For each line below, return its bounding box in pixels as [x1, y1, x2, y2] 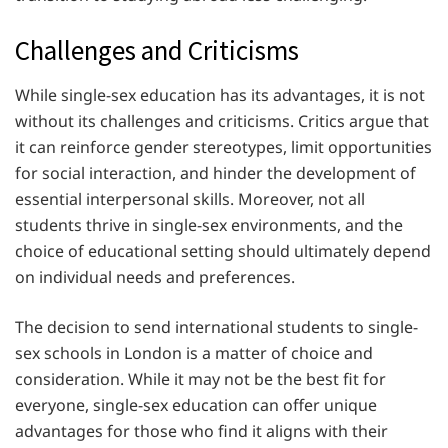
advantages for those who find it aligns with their [15, 419, 388, 442]
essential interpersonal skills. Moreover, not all [15, 187, 365, 210]
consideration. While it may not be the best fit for [15, 367, 386, 390]
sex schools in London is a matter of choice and [15, 341, 373, 364]
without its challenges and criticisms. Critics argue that [15, 109, 429, 132]
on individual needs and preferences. [15, 265, 295, 288]
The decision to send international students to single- [15, 315, 418, 338]
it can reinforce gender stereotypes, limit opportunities [15, 135, 432, 158]
